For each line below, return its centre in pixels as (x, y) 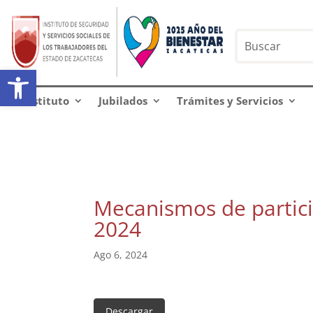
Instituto (45, 101)
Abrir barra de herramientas (77, 76)
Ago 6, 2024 (121, 255)
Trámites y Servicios (230, 101)
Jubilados (123, 101)
